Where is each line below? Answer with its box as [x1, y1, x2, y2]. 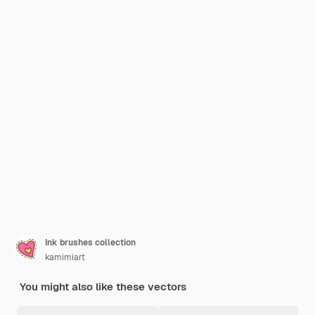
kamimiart [45, 252, 85, 263]
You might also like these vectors [20, 280, 186, 293]
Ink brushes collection [45, 237, 136, 248]
